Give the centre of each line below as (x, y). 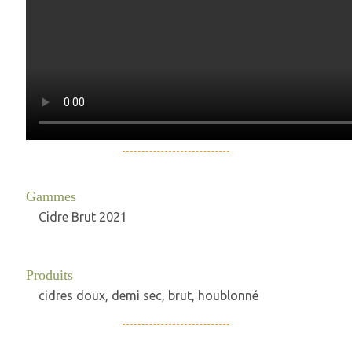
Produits (49, 275)
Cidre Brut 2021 (82, 216)
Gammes (51, 196)
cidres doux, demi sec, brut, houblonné (148, 295)
